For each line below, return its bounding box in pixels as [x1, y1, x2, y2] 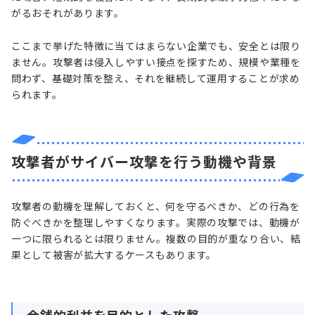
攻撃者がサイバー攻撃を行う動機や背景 [11, 150, 277, 172]
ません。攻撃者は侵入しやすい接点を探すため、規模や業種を [11, 54, 301, 69]
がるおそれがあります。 [11, 5, 124, 20]
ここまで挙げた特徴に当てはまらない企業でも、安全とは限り [11, 38, 301, 53]
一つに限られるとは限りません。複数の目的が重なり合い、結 [11, 231, 301, 245]
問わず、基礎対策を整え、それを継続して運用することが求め [11, 70, 300, 85]
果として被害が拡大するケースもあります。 [11, 247, 217, 262]
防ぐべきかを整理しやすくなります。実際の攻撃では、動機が [11, 214, 300, 229]
